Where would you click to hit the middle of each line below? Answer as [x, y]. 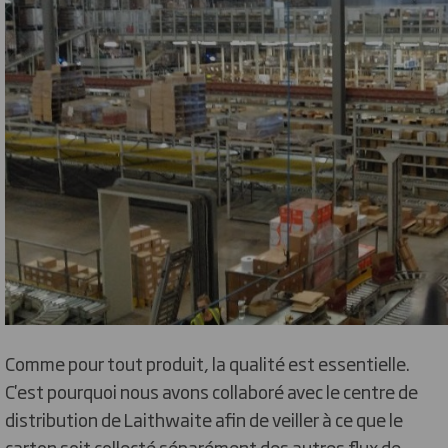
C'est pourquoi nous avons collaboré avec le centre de [211, 390]
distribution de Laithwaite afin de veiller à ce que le [204, 418]
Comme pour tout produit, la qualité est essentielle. [207, 362]
